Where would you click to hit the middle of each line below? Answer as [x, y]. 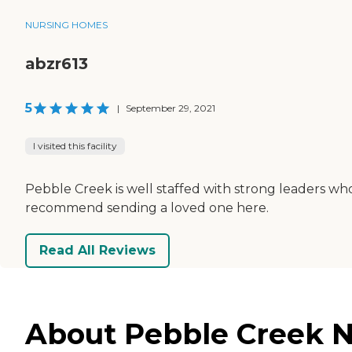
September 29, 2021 [170, 108]
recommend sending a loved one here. [147, 207]
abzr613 [57, 63]
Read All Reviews [97, 251]
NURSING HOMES [66, 24]
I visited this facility [75, 145]
